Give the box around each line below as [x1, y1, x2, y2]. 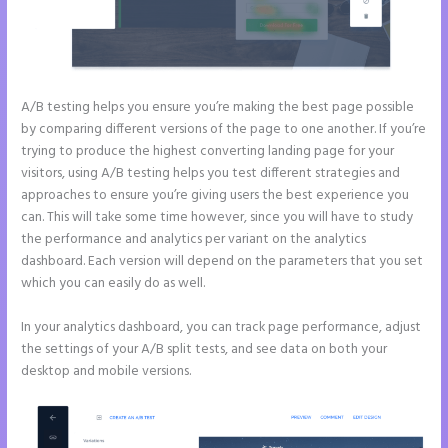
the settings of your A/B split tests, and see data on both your [21, 338, 388, 360]
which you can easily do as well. [21, 272, 206, 294]
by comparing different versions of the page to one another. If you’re [21, 118, 427, 140]
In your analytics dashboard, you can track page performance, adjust [21, 316, 422, 338]
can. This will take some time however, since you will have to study [21, 206, 414, 228]
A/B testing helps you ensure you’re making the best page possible [21, 96, 415, 118]
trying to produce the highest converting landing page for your [21, 140, 395, 162]
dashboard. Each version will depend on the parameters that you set [21, 250, 424, 272]
